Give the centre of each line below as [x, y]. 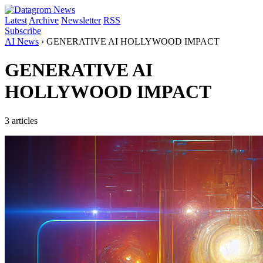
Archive [44, 20]
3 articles [21, 120]
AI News [22, 41]
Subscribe [23, 31]
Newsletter [81, 20]
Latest [16, 20]
